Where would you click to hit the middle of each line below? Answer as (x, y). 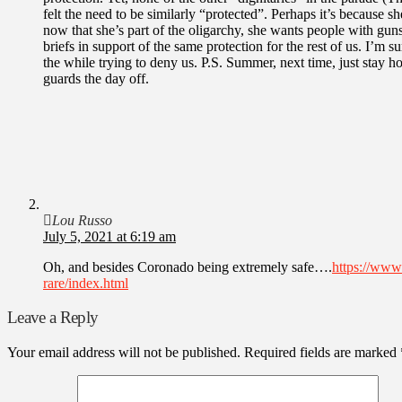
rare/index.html (86, 283)
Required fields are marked (322, 352)
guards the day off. (96, 78)
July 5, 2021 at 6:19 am (109, 236)
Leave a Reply (53, 318)
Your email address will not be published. (124, 352)
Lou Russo (82, 220)
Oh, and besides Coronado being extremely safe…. (188, 267)
